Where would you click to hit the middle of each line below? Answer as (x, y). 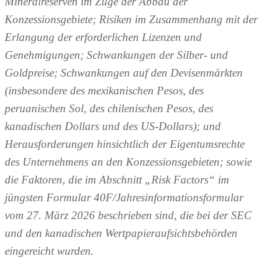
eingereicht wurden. (49, 251)
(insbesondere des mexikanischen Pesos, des (104, 91)
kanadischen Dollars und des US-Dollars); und (113, 126)
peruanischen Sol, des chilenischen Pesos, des (109, 109)
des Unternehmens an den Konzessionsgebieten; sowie (128, 162)
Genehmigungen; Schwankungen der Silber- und (116, 55)
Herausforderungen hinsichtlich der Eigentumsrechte (125, 144)
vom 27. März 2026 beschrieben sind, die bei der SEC (128, 216)
